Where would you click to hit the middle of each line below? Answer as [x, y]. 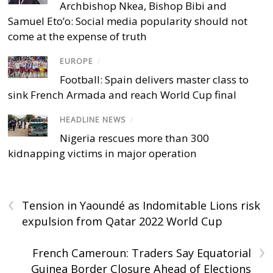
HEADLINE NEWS [93, 120]
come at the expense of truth [78, 36]
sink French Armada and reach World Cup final [122, 95]
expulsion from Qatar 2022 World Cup [122, 222]
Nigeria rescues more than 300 [135, 138]
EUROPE [77, 61]
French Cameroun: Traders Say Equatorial [141, 253]
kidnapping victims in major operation [103, 154]
